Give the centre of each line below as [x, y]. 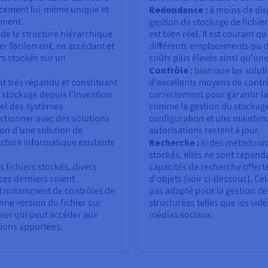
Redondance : [178, 9]
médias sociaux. [181, 214]
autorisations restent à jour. [205, 130]
